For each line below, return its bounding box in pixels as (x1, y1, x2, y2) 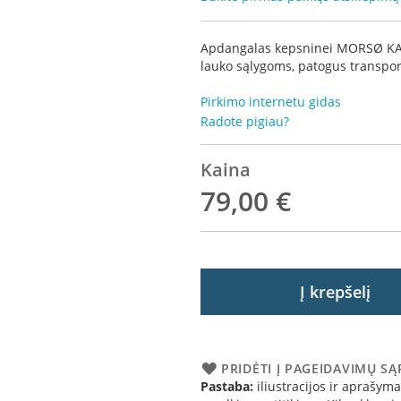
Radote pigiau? (200, 113, 289, 130)
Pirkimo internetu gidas (200, 93, 341, 110)
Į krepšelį (299, 281, 371, 303)
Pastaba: (200, 378, 253, 395)
